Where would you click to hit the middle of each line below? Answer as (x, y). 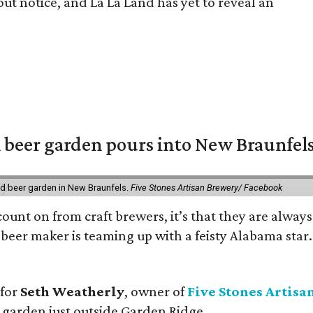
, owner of (156, 291)
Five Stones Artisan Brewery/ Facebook (206, 187)
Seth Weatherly (72, 291)
